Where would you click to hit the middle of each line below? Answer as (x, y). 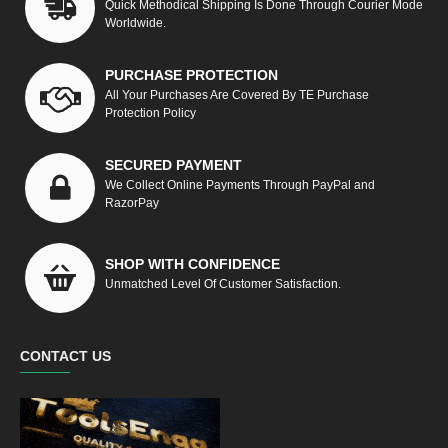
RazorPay (132, 202)
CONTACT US (65, 356)
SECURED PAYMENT (173, 164)
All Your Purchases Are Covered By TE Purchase (237, 94)
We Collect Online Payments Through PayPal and (240, 184)
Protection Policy (150, 112)
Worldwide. (135, 22)
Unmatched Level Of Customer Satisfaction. (223, 283)
